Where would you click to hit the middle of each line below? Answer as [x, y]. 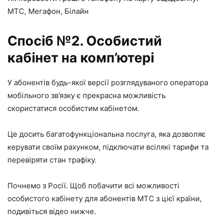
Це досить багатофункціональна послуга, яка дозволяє [107, 134]
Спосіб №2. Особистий [85, 41]
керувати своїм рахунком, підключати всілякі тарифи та [108, 147]
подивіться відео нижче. [52, 211]
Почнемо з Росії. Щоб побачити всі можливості [93, 185]
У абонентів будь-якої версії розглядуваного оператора [108, 82]
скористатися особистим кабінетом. [73, 108]
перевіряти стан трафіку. [52, 160]
